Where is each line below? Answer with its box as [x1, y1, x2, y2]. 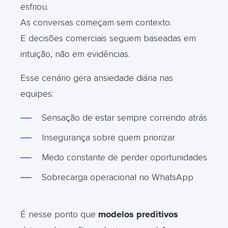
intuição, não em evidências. [20, 48, 130, 60]
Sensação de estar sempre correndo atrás [42, 111, 207, 123]
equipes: [20, 88, 53, 99]
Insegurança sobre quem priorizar [42, 131, 175, 143]
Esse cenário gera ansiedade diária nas [20, 72, 173, 83]
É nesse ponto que [20, 208, 98, 220]
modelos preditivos [98, 208, 178, 220]
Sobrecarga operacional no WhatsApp [42, 171, 193, 183]
